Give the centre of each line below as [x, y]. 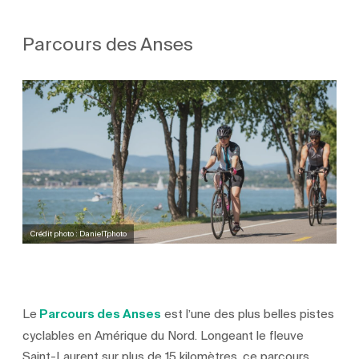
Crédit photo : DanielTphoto [78, 233]
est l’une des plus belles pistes [248, 314]
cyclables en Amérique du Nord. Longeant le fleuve [163, 335]
